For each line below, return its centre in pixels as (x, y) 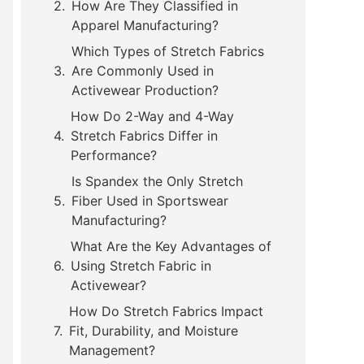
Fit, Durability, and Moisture (154, 330)
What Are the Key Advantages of (171, 246)
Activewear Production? (145, 90)
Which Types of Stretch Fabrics (168, 51)
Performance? (114, 155)
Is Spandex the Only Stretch (157, 181)
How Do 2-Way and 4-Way (152, 116)
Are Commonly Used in (143, 70)
